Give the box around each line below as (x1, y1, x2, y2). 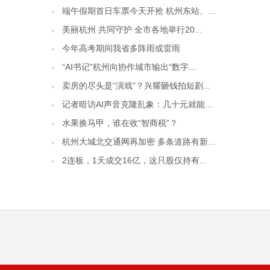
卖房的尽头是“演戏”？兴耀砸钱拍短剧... (62, 81, 210, 90)
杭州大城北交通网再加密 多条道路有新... (62, 137, 215, 146)
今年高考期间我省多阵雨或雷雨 (62, 43, 180, 53)
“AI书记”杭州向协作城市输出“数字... (62, 62, 196, 72)
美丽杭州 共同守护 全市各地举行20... (62, 25, 202, 34)
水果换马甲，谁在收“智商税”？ (62, 118, 178, 128)
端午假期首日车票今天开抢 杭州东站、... (62, 6, 215, 16)
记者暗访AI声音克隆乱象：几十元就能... (62, 99, 212, 109)
